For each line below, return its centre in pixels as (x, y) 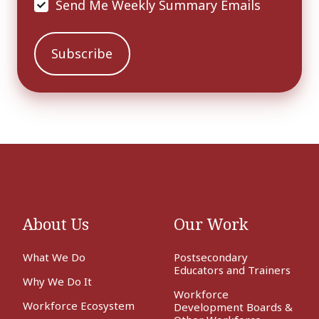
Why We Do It (57, 281)
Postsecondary (211, 257)
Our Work (211, 224)
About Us (56, 224)
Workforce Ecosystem (79, 305)
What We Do (54, 257)
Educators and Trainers (232, 270)
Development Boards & (233, 307)
